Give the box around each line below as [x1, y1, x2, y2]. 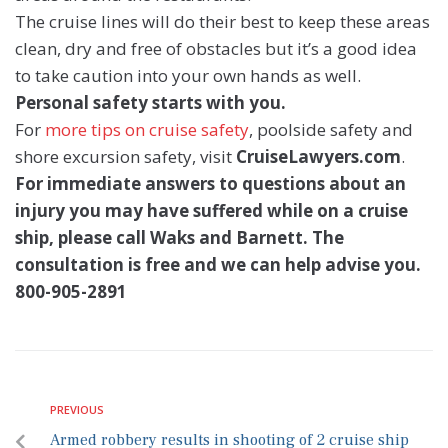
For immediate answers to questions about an [15, 172, 406, 196]
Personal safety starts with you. [15, 91, 286, 115]
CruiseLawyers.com [236, 145, 401, 169]
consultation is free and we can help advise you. [15, 253, 421, 277]
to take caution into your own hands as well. [15, 64, 361, 88]
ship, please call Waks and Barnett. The [15, 226, 344, 250]
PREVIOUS [50, 402, 104, 418]
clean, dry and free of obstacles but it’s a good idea [15, 37, 417, 61]
